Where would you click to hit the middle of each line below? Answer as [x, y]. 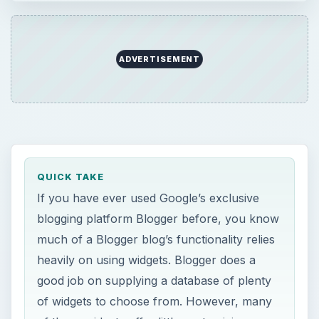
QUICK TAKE [71, 177]
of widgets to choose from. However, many [155, 302]
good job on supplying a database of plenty [155, 281]
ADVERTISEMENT [159, 59]
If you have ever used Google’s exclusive [148, 198]
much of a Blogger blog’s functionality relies [156, 240]
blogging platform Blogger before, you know [158, 219]
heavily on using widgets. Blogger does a [147, 260]
